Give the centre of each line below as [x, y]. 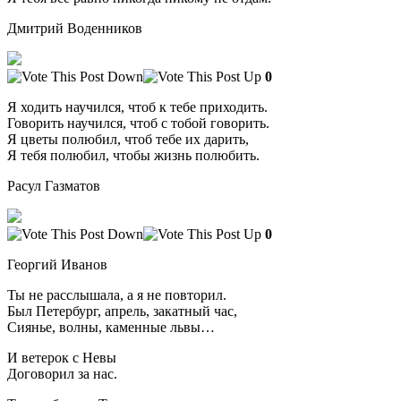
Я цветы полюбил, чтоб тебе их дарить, [128, 139]
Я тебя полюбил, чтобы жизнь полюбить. [133, 155]
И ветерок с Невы [62, 357]
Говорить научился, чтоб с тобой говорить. [138, 123]
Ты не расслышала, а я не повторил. [117, 294]
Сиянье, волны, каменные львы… [111, 327]
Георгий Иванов [57, 264]
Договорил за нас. [62, 373]
